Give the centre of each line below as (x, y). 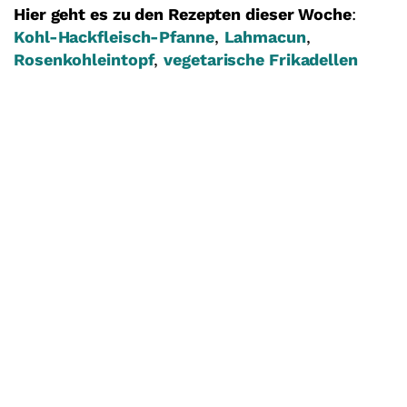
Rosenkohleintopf (84, 60)
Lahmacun (265, 37)
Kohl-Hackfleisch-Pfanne (114, 37)
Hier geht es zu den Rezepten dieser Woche (183, 15)
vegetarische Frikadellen (261, 60)
